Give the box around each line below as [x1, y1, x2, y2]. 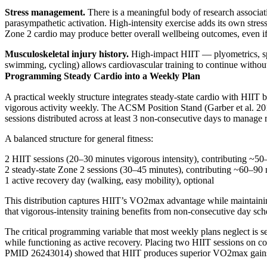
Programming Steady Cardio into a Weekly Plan [5, 70, 200, 81]
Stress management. [5, 7, 85, 17]
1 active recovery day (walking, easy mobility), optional [5, 175, 214, 185]
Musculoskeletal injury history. [5, 48, 129, 59]
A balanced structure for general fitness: [5, 133, 153, 144]
